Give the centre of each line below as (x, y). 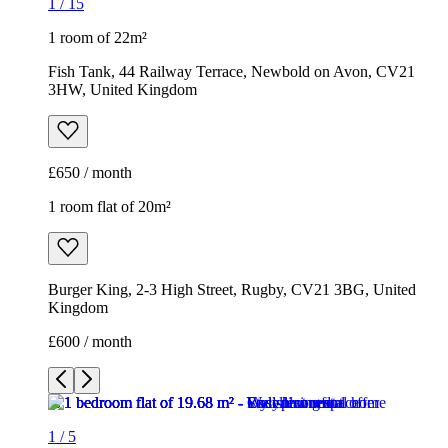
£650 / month (90, 173)
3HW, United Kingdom (122, 90)
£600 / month (90, 342)
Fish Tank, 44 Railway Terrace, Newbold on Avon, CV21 (231, 72)
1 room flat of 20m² (109, 207)
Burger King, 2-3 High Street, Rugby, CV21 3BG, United (232, 290)
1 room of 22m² (97, 38)
